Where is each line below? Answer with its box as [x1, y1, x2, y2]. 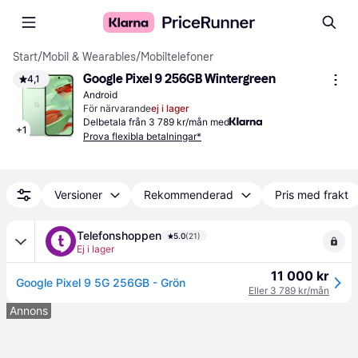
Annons [10, 304, 48, 317]
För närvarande [83, 102, 151, 114]
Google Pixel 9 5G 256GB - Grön [16, 276, 185, 289]
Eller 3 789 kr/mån [249, 284, 329, 296]
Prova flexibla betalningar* [83, 130, 201, 142]
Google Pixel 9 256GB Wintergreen [83, 71, 276, 86]
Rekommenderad [144, 188, 233, 201]
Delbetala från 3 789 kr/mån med [83, 116, 229, 128]
